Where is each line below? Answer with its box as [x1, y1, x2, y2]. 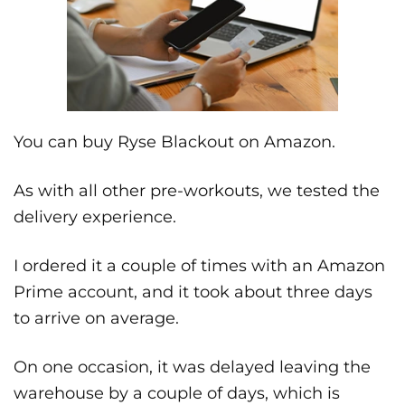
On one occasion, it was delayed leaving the [14, 357, 371, 378]
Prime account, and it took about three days [14, 282, 372, 303]
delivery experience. [14, 207, 176, 228]
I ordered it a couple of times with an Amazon [14, 256, 385, 277]
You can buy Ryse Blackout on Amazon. [14, 132, 335, 153]
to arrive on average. [14, 308, 179, 329]
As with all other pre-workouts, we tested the [14, 181, 380, 202]
